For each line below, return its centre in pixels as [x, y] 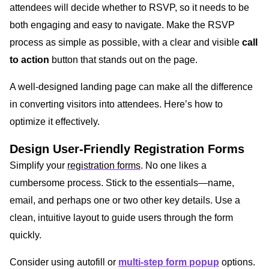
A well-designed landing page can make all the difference [131, 86]
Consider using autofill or [64, 262]
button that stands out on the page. [123, 59]
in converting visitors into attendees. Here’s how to [116, 104]
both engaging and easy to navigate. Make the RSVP [122, 25]
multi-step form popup [169, 262]
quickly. [26, 235]
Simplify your [38, 165]
